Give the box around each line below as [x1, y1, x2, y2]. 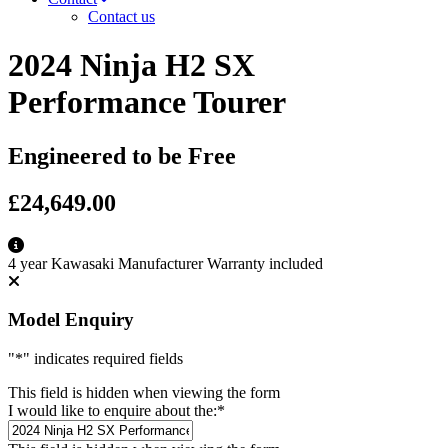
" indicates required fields [23, 350, 183, 368]
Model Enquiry [8, 309, 134, 331]
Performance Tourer [8, 84, 286, 121]
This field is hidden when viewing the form [8, 384, 280, 402]
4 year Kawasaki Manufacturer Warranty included [8, 254, 323, 272]
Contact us [88, 8, 155, 25]
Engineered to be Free [8, 142, 236, 169]
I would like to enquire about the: [8, 402, 217, 420]
